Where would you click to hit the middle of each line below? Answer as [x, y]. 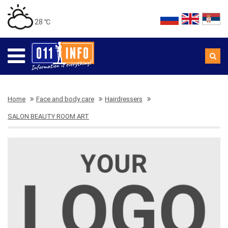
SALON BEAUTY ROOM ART [48, 116]
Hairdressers [124, 99]
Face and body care [65, 99]
